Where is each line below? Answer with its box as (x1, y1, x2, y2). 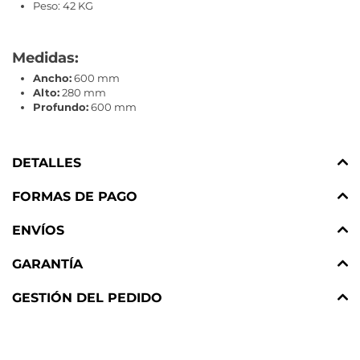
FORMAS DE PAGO (12, 189, 137, 205)
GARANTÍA (12, 256, 83, 272)
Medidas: (12, 48, 79, 67)
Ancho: (33, 71, 72, 84)
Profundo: (33, 100, 88, 113)
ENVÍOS (12, 223, 64, 239)
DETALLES (12, 155, 81, 171)
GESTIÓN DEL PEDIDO (12, 290, 162, 306)
